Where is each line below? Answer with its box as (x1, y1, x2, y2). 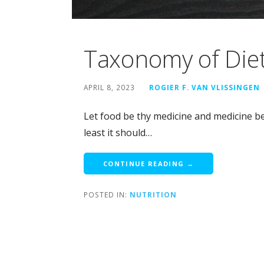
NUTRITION (130, 189, 177, 199)
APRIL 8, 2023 (84, 82, 135, 92)
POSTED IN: (84, 189, 130, 199)
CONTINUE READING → (103, 159, 194, 168)
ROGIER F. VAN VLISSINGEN (149, 82, 260, 92)
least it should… (84, 126, 152, 139)
